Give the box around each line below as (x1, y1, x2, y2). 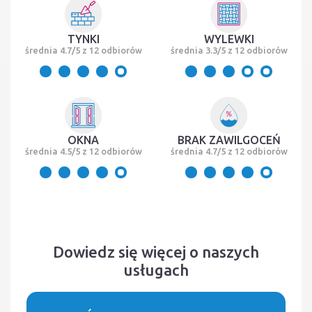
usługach (123, 261, 189, 279)
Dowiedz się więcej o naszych (53, 243, 259, 261)
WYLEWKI (203, 32, 254, 45)
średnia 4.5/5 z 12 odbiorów (24, 146, 142, 157)
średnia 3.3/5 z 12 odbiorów (170, 45, 288, 55)
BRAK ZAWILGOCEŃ (177, 134, 281, 147)
